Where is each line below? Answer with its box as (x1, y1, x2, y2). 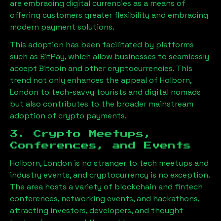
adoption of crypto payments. (10, 110, 127, 121)
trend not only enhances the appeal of (10, 74, 160, 85)
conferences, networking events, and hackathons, (10, 193, 199, 204)
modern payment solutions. (10, 21, 114, 32)
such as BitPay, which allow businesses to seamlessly (10, 51, 209, 62)
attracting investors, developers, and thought (10, 205, 183, 216)
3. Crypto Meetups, (10, 129, 152, 138)
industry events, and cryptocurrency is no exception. (10, 169, 210, 180)
